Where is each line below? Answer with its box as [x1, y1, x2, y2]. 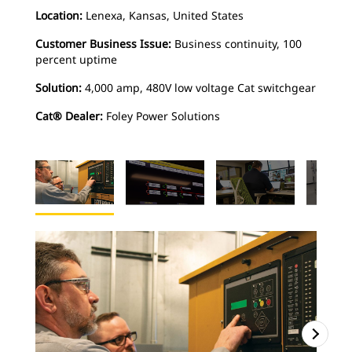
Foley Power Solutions [103, 108, 220, 124]
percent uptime [35, 52, 117, 68]
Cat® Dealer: [35, 108, 103, 124]
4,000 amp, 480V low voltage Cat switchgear [85, 80, 316, 96]
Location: [35, 8, 82, 24]
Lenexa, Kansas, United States [86, 8, 244, 24]
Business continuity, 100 [174, 36, 302, 52]
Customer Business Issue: [35, 36, 171, 52]
